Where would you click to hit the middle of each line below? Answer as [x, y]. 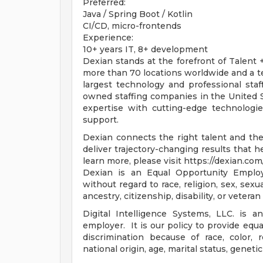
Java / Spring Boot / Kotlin [138, 14]
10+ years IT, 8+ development [145, 49]
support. [101, 120]
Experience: [108, 38]
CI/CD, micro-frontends [132, 26]
